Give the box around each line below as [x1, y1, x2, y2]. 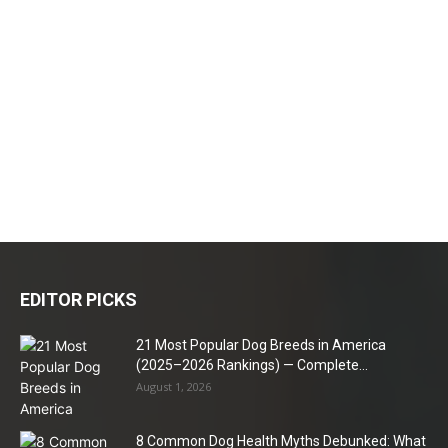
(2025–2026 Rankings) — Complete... [136, 356, 368, 373]
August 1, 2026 [136, 378, 211, 394]
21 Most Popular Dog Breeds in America [136, 336, 386, 353]
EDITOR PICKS [20, 288, 137, 310]
